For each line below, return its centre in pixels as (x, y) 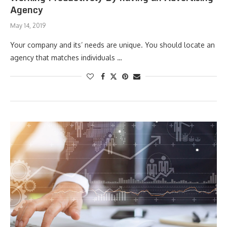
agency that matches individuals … (66, 58)
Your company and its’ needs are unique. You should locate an (112, 45)
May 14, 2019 (28, 26)
